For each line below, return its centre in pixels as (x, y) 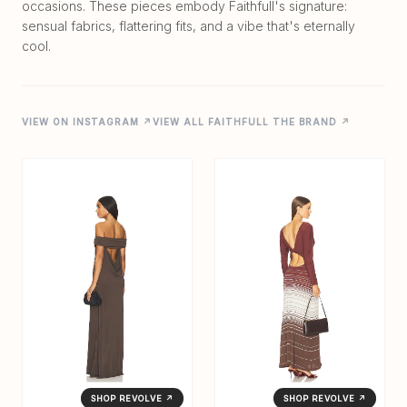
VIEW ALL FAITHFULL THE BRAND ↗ (252, 122)
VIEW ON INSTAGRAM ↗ (87, 122)
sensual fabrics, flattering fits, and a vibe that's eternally (189, 26)
